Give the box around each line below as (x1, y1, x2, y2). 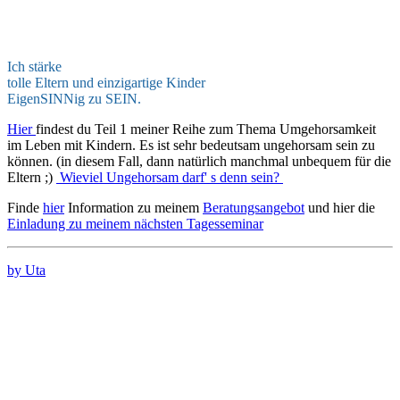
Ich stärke (7, 59, 62, 75)
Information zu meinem (64, 200, 203, 216)
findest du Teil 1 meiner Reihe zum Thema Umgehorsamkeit (36, 121, 376, 137)
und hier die (304, 200, 375, 216)
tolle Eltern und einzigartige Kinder (7, 75, 205, 91)
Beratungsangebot (203, 200, 304, 216)
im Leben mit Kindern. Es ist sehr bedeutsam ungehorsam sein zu (7, 137, 375, 154)
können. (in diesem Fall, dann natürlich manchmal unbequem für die (7, 154, 391, 170)
